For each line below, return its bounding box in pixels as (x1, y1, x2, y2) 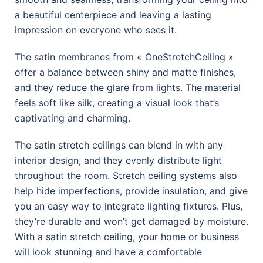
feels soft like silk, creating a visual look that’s (15, 97, 219, 109)
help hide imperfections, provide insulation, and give (15, 185, 248, 197)
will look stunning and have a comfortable (15, 246, 202, 258)
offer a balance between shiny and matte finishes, (15, 66, 236, 79)
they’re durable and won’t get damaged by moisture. (15, 215, 248, 228)
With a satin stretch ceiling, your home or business (15, 231, 239, 243)
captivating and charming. (15, 112, 130, 124)
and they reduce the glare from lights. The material (15, 82, 241, 94)
